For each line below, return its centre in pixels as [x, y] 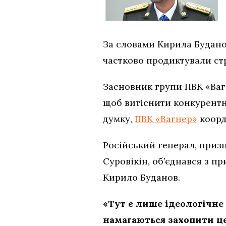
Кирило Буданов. [142, 177]
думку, [119, 119]
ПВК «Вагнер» [166, 119]
